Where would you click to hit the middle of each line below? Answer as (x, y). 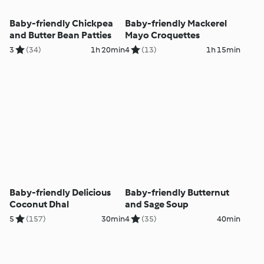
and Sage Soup (156, 204)
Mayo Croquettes (162, 35)
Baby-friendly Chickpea (62, 24)
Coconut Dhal (39, 204)
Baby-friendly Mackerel (176, 24)
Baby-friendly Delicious (60, 192)
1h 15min (223, 50)
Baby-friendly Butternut (177, 192)
